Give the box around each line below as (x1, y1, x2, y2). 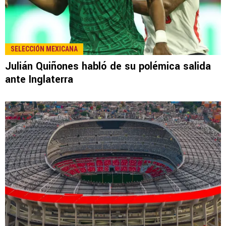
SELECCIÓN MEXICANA (11, 45, 78, 53)
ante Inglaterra (5, 72, 73, 87)
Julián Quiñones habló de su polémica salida (5, 59, 211, 74)
